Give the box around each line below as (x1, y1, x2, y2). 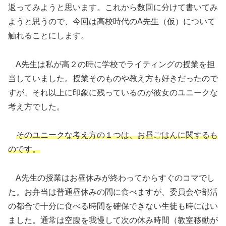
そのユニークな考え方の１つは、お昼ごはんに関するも (16, 131, 218, 140)
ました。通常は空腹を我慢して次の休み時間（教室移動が (8, 216, 218, 225)
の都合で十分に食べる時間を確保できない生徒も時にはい (8, 202, 218, 211)
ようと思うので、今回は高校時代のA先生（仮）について (8, 17, 215, 26)
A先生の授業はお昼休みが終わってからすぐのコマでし (8, 174, 215, 183)
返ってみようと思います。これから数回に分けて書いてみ (8, 3, 218, 12)
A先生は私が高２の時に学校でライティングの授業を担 (8, 60, 215, 69)
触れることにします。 (8, 31, 89, 40)
